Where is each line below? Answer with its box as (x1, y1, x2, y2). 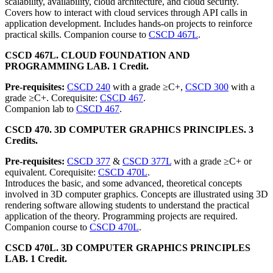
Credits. (5, 135, 38, 146)
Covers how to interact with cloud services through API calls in (5, 7, 247, 18)
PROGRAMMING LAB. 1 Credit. (5, 61, 149, 71)
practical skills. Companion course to (5, 29, 149, 40)
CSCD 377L (122, 156, 171, 166)
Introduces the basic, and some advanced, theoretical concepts (5, 178, 242, 188)
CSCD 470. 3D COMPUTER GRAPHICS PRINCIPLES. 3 (5, 124, 253, 135)
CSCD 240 (67, 82, 110, 92)
